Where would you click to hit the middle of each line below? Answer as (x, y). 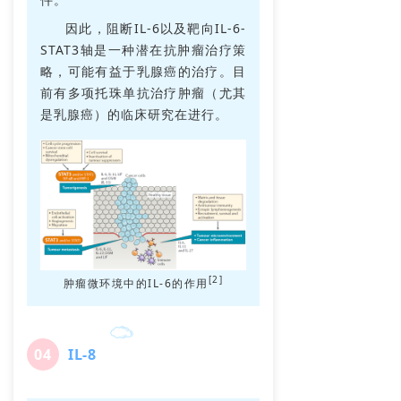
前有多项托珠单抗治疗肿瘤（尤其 (143, 93)
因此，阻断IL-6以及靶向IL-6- (156, 29)
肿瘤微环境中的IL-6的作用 (136, 283)
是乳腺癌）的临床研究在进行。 (134, 115)
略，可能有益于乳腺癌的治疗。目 (143, 72)
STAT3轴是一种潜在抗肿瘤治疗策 (143, 50)
